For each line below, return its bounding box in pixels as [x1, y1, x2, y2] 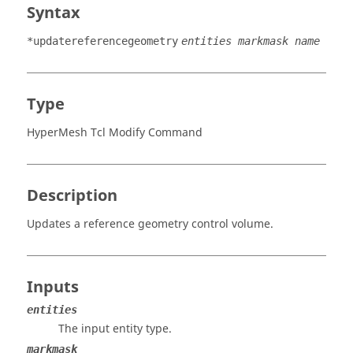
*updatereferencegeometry [27, 35, 178, 47]
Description [27, 184, 117, 207]
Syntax [27, 2, 80, 24]
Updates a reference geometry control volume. [27, 216, 273, 232]
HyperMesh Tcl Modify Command [27, 124, 203, 141]
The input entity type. [58, 321, 172, 337]
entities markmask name [181, 35, 320, 47]
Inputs [27, 276, 79, 299]
